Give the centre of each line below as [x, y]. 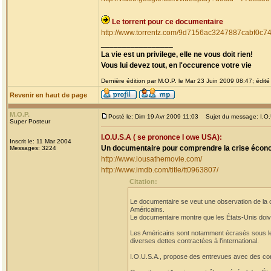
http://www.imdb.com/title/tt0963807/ [160, 170]
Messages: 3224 [33, 148]
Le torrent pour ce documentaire [168, 22]
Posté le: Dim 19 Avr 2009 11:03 [153, 116]
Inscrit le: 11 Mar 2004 [41, 141]
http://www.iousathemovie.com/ [152, 159]
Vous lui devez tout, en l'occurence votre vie [176, 65]
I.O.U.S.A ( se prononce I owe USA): [162, 137]
